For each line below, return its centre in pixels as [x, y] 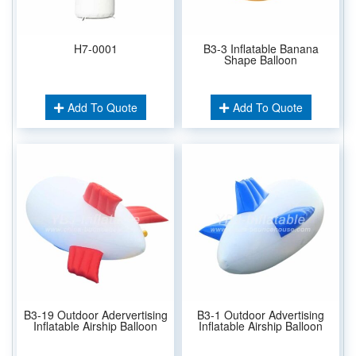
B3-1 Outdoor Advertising [261, 314]
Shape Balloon [261, 59]
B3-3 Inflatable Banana [261, 48]
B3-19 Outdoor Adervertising [95, 314]
